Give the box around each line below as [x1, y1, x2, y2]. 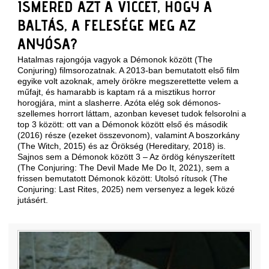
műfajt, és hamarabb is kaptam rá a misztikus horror [17, 87, 216, 97]
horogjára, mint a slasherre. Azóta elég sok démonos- [17, 98, 221, 107]
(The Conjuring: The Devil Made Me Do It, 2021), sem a [17, 163, 229, 172]
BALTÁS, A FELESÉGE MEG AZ [17, 16, 196, 34]
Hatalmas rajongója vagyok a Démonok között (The [17, 55, 213, 64]
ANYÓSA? [17, 34, 77, 53]
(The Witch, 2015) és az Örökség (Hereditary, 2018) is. [17, 141, 226, 151]
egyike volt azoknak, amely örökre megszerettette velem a [17, 76, 238, 86]
